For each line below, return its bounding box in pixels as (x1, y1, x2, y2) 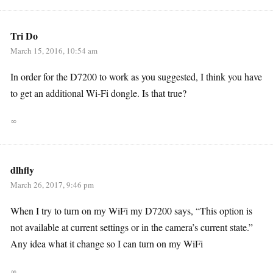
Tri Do (10, 29, 38, 43)
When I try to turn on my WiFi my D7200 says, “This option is (10, 204, 252, 218)
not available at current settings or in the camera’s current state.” (10, 221, 253, 234)
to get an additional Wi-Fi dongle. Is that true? (10, 87, 186, 100)
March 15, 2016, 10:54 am (10, 45, 97, 57)
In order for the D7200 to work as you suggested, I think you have (10, 70, 262, 83)
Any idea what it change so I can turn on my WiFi (10, 237, 203, 250)
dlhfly (10, 163, 34, 177)
